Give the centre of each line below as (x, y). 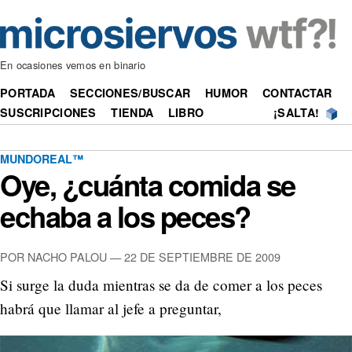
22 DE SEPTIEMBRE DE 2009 (202, 256)
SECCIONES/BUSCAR (130, 93)
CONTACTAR (297, 93)
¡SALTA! (297, 113)
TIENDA (132, 113)
